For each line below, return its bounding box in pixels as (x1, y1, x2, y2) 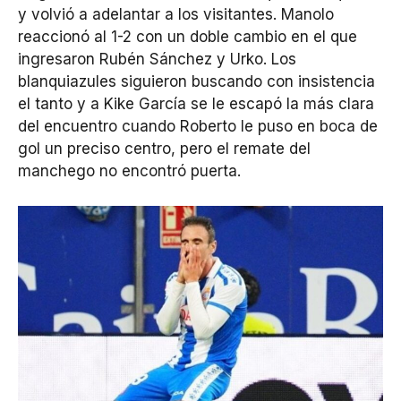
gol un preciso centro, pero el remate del (18, 140, 311, 158)
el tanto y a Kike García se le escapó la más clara (18, 95, 374, 114)
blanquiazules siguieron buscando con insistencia (18, 73, 375, 91)
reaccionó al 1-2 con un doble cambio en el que (18, 28, 357, 47)
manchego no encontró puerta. (18, 162, 241, 181)
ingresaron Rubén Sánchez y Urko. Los (18, 50, 296, 69)
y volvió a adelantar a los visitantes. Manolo (18, 5, 334, 24)
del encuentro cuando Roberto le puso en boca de (18, 117, 378, 136)
